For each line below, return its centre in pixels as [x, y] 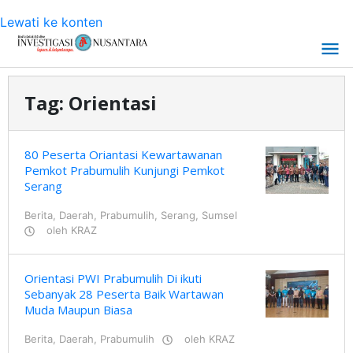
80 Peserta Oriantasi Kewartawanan [123, 154]
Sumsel [219, 215]
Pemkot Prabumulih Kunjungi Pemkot [124, 170]
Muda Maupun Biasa [78, 310]
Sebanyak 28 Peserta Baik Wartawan [124, 294]
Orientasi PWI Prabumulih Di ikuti [113, 278]
